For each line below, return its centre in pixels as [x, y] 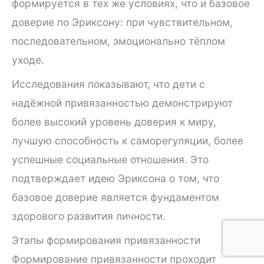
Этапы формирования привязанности [106, 240]
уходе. [28, 60]
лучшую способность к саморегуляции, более [128, 141]
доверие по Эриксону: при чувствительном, [122, 22]
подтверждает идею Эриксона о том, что [115, 178]
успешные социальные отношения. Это [110, 159]
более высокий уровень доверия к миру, [114, 122]
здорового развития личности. [89, 216]
